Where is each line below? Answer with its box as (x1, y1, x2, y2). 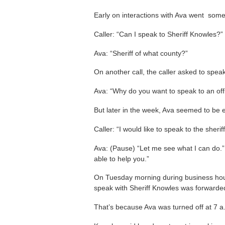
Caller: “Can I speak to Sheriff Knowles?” (94, 30, 223, 38)
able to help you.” (94, 154, 149, 163)
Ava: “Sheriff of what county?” (94, 49, 188, 57)
